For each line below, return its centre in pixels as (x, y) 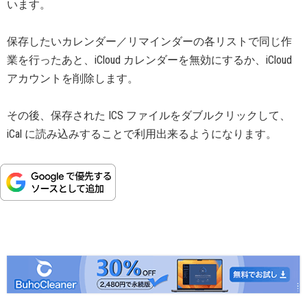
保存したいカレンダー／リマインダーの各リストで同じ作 (149, 41)
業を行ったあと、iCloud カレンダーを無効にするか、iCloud (149, 60)
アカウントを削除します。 (73, 78)
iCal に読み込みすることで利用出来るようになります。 (142, 134)
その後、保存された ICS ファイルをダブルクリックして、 (149, 115)
